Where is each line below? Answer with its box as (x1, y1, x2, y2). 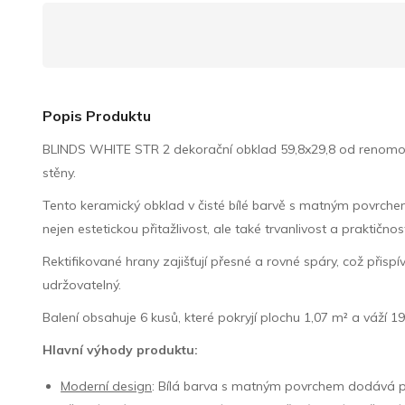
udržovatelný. (42, 276, 122, 293)
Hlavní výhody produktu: (42, 341, 199, 358)
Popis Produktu (42, 106, 152, 125)
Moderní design (61, 377, 153, 394)
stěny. (42, 164, 77, 181)
